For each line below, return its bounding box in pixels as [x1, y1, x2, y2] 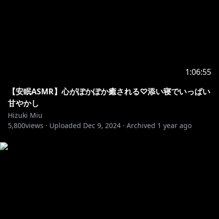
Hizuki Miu [8, 110, 43, 120]
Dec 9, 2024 [83, 121, 121, 130]
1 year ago [157, 121, 192, 130]
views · [25, 121, 47, 130]
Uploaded [49, 121, 81, 130]
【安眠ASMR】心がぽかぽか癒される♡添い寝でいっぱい [8, 86, 210, 97]
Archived [127, 121, 155, 130]
